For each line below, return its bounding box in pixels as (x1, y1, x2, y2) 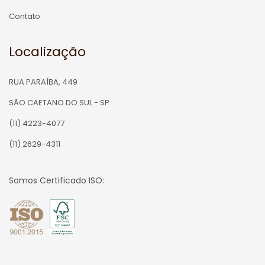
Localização (9, 43, 86, 62)
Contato (9, 11, 40, 22)
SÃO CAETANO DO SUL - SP (9, 97, 109, 109)
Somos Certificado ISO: (9, 174, 104, 187)
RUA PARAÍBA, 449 (9, 76, 77, 88)
